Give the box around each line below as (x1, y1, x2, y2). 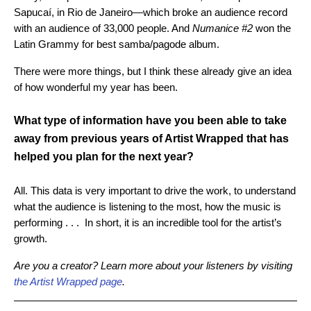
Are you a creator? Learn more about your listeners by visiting (14, 260, 292, 272)
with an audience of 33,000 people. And (14, 22, 192, 35)
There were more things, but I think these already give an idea (14, 65, 292, 78)
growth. (14, 233, 47, 245)
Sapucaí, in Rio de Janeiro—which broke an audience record (14, 6, 287, 19)
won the (253, 22, 291, 35)
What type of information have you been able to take (14, 115, 287, 127)
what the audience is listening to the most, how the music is (14, 201, 281, 213)
